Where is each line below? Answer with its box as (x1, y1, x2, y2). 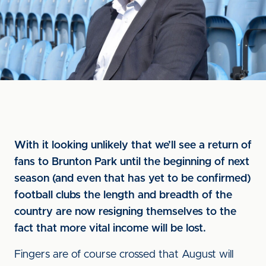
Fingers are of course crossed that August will (14, 249, 233, 260)
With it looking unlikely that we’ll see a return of (14, 140, 252, 151)
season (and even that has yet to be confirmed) (14, 173, 251, 184)
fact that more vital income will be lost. (14, 223, 206, 234)
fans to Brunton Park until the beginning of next (14, 157, 249, 167)
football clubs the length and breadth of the (14, 190, 232, 201)
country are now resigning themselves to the (14, 207, 236, 217)
